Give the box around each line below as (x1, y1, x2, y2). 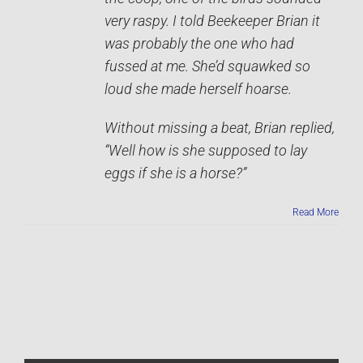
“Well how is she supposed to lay (105, 143, 307, 160)
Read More (293, 207, 339, 219)
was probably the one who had (105, 36, 294, 53)
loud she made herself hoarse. (105, 81, 292, 98)
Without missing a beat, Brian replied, (105, 120, 335, 137)
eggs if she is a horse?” (105, 165, 246, 182)
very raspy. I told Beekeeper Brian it (105, 13, 320, 30)
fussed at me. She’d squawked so (105, 58, 310, 75)
